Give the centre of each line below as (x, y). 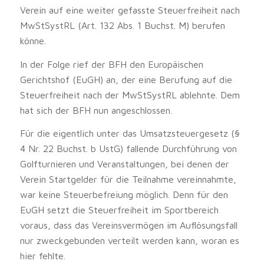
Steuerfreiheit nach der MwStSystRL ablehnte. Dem (130, 95)
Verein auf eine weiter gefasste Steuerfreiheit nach (130, 10)
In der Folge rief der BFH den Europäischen (111, 64)
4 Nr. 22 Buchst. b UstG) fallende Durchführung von (128, 149)
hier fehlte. (42, 256)
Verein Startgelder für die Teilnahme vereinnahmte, (128, 179)
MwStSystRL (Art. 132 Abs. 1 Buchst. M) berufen (122, 25)
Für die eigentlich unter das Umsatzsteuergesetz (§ (130, 133)
